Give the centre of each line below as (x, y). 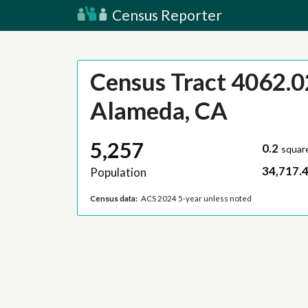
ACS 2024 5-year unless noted (197, 198)
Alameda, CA (158, 110)
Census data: (113, 198)
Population (118, 173)
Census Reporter (166, 15)
